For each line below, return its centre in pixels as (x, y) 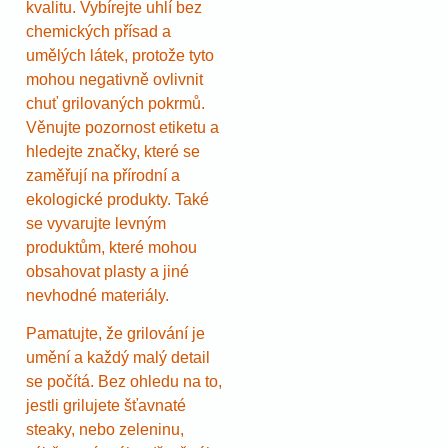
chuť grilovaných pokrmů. (115, 103)
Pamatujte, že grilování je (115, 333)
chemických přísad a (98, 31)
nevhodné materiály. (97, 295)
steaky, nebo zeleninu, (105, 429)
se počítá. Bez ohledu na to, (124, 381)
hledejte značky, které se (113, 151)
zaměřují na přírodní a (103, 175)
